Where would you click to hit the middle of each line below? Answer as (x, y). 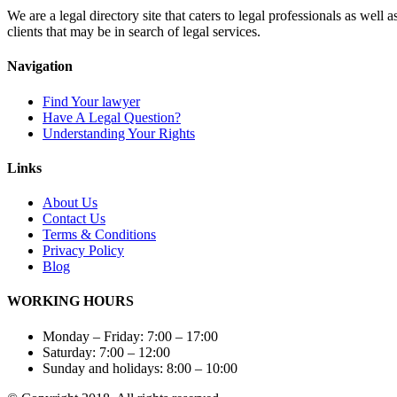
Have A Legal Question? (112, 117)
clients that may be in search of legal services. (134, 32)
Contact (66, 219)
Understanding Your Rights (119, 133)
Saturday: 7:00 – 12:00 (106, 352)
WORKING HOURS (70, 301)
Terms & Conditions (99, 235)
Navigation (40, 66)
